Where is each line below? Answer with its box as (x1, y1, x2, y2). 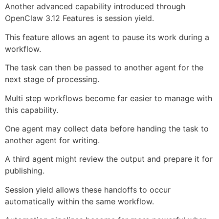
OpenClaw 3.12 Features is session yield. (5, 13, 154, 23)
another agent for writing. (5, 135, 100, 146)
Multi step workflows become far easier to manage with (5, 93, 212, 103)
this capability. (5, 105, 58, 115)
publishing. (5, 166, 44, 176)
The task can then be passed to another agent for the (5, 63, 203, 73)
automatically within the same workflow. (5, 196, 154, 206)
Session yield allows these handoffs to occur (5, 184, 171, 195)
